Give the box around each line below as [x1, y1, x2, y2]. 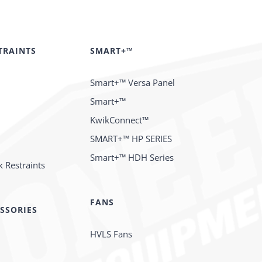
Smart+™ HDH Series [90, 151, 174, 163]
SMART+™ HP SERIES [90, 132, 173, 144]
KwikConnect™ [90, 113, 149, 126]
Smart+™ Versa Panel [90, 76, 175, 88]
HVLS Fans [90, 227, 133, 240]
